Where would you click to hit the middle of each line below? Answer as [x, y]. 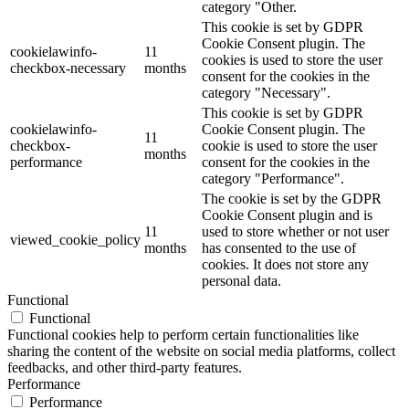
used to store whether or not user [295, 231]
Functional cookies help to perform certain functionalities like [183, 334]
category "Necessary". [266, 92]
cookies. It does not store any [285, 264]
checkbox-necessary [68, 68]
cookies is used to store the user [292, 59]
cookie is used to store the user [289, 145]
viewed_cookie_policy [75, 239]
